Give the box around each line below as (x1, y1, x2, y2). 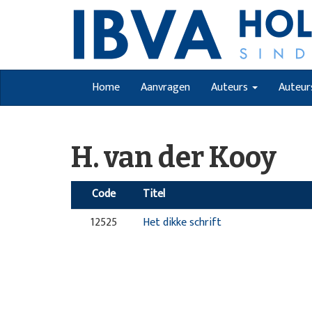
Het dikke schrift (142, 213, 221, 232)
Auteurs (211, 78, 251, 97)
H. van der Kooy (71, 141, 276, 175)
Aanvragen (141, 78, 190, 97)
